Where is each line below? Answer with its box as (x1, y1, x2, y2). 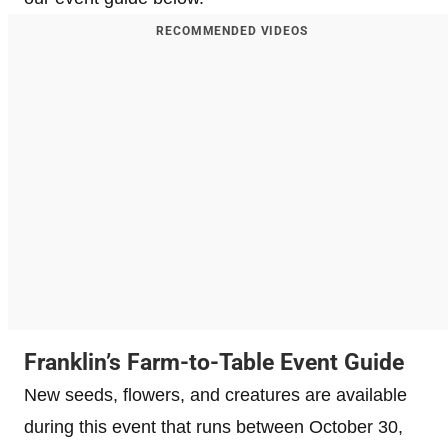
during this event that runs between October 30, (24, 417, 403, 437)
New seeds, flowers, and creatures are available (24, 385, 407, 405)
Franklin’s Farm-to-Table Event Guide (24, 349, 404, 376)
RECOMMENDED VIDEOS (156, 24, 308, 38)
